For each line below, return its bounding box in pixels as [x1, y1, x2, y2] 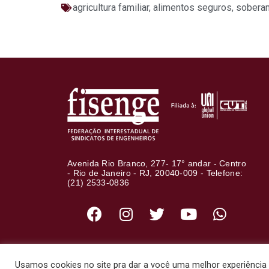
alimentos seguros [153, 2, 232, 14]
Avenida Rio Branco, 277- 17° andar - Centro [67, 158, 246, 168]
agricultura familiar [73, 2, 149, 14]
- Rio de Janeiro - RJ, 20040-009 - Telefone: [67, 168, 243, 178]
